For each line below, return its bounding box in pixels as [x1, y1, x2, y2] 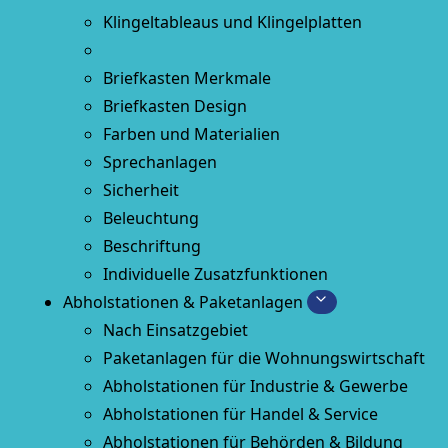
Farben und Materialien [102, 123, 280, 145]
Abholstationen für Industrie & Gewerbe [102, 375, 408, 397]
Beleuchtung [102, 207, 199, 229]
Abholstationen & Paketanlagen [62, 291, 303, 313]
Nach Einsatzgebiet [102, 319, 248, 341]
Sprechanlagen [102, 151, 217, 173]
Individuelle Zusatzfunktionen [102, 263, 328, 285]
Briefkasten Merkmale [102, 67, 271, 89]
